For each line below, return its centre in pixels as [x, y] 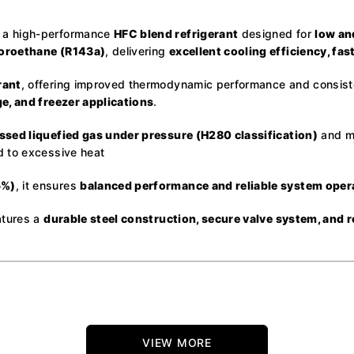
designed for [277, 33]
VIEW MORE [177, 342]
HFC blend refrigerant [176, 33]
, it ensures [48, 185]
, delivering [137, 51]
